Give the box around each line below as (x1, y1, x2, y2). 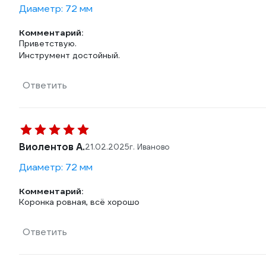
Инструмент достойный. (19, 50, 120, 61)
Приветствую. (19, 38, 77, 49)
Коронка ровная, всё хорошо (19, 197, 140, 207)
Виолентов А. (19, 141, 85, 153)
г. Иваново (129, 142, 170, 152)
